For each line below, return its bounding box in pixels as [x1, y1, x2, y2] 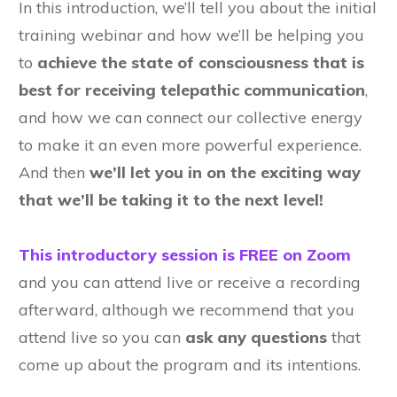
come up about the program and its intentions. [19, 354, 361, 376]
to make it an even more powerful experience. [19, 135, 362, 156]
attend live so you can [19, 327, 185, 348]
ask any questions [185, 327, 331, 348]
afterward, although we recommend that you [19, 300, 354, 321]
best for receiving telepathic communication [19, 80, 365, 101]
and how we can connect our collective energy [19, 107, 362, 128]
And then [19, 162, 85, 183]
